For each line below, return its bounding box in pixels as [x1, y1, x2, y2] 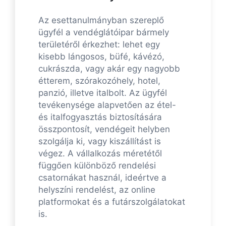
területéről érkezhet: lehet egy [38, 39, 160, 50]
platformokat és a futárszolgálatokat [38, 197, 185, 207]
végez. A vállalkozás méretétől [38, 148, 162, 159]
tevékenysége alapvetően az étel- [38, 100, 176, 110]
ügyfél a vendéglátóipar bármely [38, 27, 169, 38]
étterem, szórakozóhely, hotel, [38, 76, 160, 86]
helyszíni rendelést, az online [38, 185, 155, 195]
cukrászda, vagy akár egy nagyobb [38, 64, 180, 74]
